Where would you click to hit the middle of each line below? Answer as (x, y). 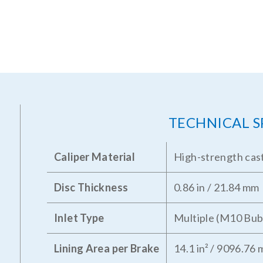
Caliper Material (95, 156)
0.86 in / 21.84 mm (217, 187)
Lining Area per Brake (107, 248)
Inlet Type (79, 218)
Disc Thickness (91, 187)
